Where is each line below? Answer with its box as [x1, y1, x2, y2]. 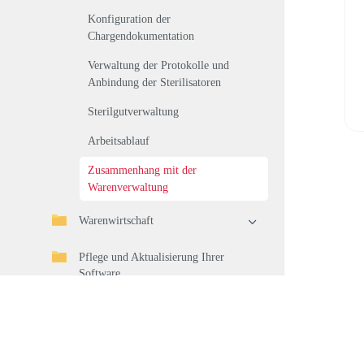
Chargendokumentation [88, 30, 194, 42]
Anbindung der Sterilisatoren [88, 76, 221, 89]
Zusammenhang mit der [88, 164, 197, 176]
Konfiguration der [88, 13, 171, 25]
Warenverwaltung [88, 181, 168, 193]
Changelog [79, 340, 128, 353]
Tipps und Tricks [79, 304, 158, 316]
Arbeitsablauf [88, 135, 149, 147]
